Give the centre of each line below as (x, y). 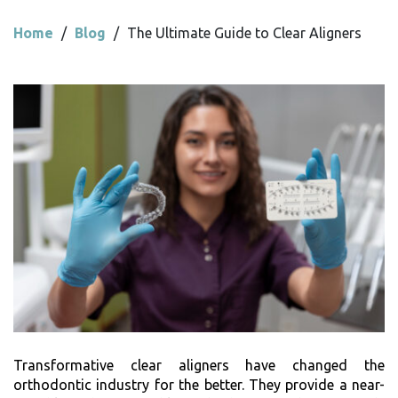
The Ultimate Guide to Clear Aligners (244, 33)
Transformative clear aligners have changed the (199, 365)
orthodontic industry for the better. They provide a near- (199, 384)
